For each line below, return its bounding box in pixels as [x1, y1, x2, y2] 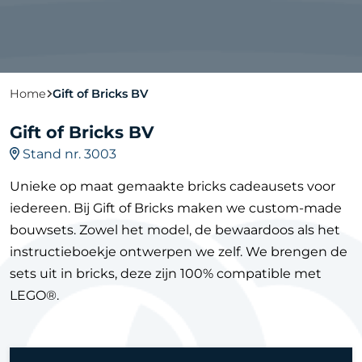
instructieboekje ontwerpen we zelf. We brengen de [10, 244, 347, 259]
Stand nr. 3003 [19, 146, 116, 162]
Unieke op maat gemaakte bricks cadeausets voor [10, 179, 335, 194]
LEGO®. [10, 288, 59, 303]
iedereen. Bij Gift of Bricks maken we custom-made [10, 200, 342, 216]
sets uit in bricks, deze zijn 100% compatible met [10, 266, 322, 281]
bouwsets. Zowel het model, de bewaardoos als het [10, 222, 340, 238]
